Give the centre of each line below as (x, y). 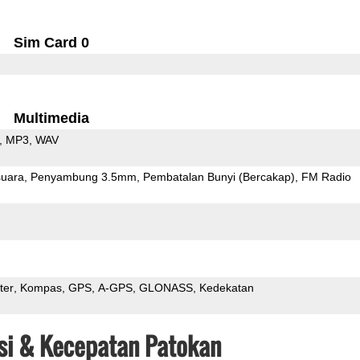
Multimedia (52, 118)
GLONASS (166, 287)
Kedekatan (226, 287)
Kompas (41, 287)
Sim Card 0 (52, 42)
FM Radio (326, 176)
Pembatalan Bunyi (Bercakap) (219, 176)
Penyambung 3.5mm (83, 176)
